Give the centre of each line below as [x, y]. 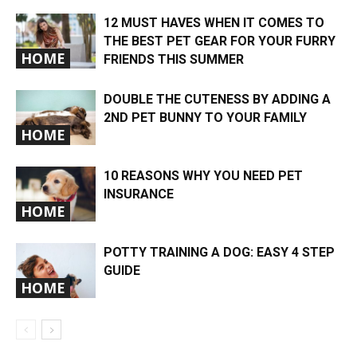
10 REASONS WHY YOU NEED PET [203, 175]
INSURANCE [139, 194]
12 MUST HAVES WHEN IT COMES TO [214, 22]
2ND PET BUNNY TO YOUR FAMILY [205, 117]
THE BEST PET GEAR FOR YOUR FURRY [220, 41]
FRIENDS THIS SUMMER [174, 59]
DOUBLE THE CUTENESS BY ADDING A [217, 99]
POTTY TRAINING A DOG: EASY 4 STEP [219, 252]
